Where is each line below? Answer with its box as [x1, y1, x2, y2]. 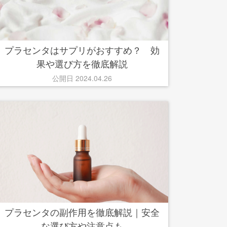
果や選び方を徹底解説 [36, 57, 128, 70]
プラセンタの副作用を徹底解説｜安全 [5, 205, 160, 218]
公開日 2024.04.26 [52, 73, 112, 83]
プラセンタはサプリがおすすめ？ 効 [5, 43, 160, 56]
